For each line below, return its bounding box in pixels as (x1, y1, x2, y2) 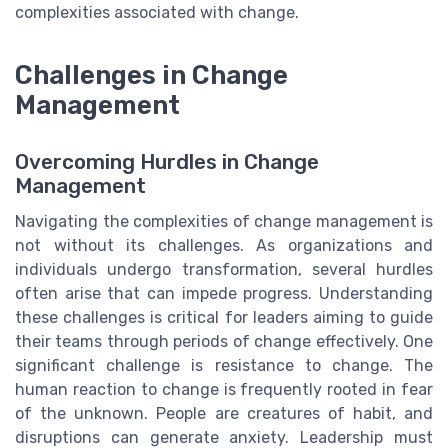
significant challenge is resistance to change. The (15, 355, 433, 375)
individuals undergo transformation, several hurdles (15, 259, 433, 279)
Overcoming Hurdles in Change (15, 149, 319, 174)
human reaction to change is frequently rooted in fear (15, 379, 433, 399)
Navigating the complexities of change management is (15, 211, 433, 231)
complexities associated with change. (15, 2, 299, 22)
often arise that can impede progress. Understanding (15, 283, 433, 303)
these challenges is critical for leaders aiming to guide (15, 307, 433, 327)
